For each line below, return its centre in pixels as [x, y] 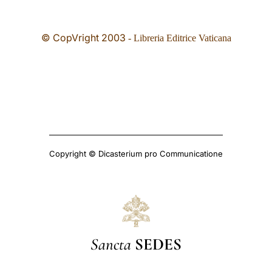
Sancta [111, 243]
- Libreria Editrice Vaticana [178, 38]
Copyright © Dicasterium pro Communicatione [136, 154]
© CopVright [71, 38]
